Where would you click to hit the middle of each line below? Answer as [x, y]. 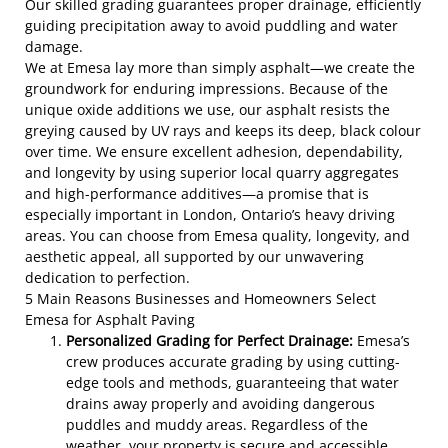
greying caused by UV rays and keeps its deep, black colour [223, 130]
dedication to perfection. [107, 277]
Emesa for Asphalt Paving [110, 319]
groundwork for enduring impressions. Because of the [206, 88]
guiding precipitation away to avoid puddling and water [211, 25]
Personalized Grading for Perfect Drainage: [210, 340]
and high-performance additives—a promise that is [197, 193]
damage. [54, 46]
